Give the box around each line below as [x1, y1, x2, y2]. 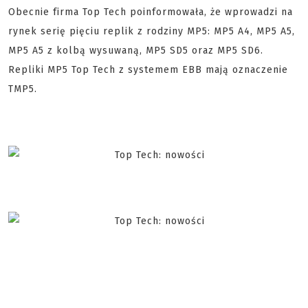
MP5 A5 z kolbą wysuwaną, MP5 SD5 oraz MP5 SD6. [8, 45, 263, 57]
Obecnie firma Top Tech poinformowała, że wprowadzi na [8, 6, 293, 19]
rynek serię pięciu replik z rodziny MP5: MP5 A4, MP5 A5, [8, 25, 295, 38]
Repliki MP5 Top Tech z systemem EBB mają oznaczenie [8, 64, 288, 76]
